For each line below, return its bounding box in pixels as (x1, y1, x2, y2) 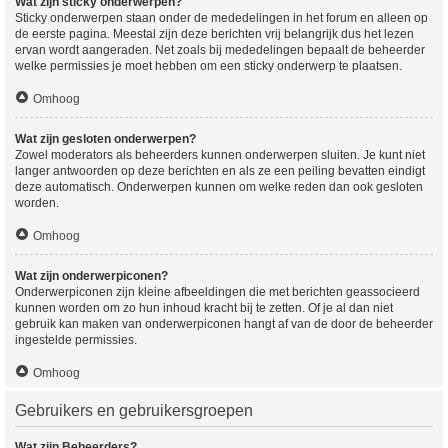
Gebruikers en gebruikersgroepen (15, 402, 253, 419)
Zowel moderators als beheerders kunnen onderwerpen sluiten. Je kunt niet (15, 148, 425, 162)
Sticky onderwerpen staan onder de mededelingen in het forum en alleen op (15, 11, 428, 25)
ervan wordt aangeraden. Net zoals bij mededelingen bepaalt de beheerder (15, 43, 425, 57)
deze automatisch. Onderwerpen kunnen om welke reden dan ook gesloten (15, 180, 423, 194)
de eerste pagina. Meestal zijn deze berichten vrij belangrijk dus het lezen (15, 27, 414, 41)
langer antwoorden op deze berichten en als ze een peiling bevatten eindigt (15, 164, 425, 178)
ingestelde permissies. (15, 333, 137, 347)
